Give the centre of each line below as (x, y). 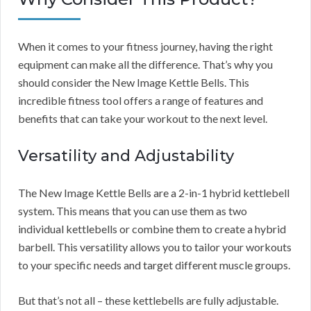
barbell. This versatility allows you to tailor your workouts (155, 246)
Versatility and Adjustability (126, 155)
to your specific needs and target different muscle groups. (154, 264)
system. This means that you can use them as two (133, 210)
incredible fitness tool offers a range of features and (141, 100)
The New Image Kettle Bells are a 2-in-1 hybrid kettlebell (154, 192)
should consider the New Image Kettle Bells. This (134, 82)
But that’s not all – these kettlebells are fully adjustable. (148, 300)
